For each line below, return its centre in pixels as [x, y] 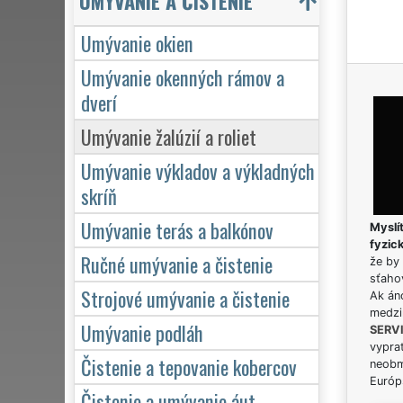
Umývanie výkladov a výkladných [198, 170]
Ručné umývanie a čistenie [177, 264]
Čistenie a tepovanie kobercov [189, 366]
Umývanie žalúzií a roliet [169, 136]
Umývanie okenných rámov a [183, 76]
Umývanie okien [137, 42]
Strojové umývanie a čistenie [185, 298]
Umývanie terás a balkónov [177, 229]
